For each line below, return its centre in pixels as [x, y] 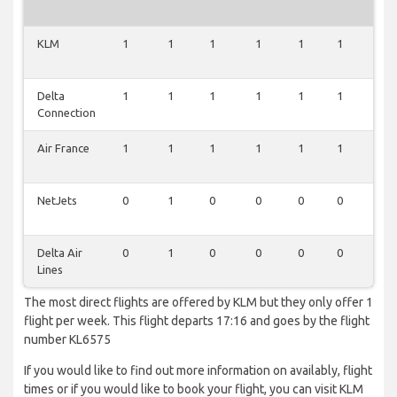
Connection [66, 113]
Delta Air [60, 253]
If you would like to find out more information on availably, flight [198, 371]
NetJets [57, 201]
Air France [63, 148]
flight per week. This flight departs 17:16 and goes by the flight [197, 321]
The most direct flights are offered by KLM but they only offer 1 [198, 303]
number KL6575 [67, 340]
